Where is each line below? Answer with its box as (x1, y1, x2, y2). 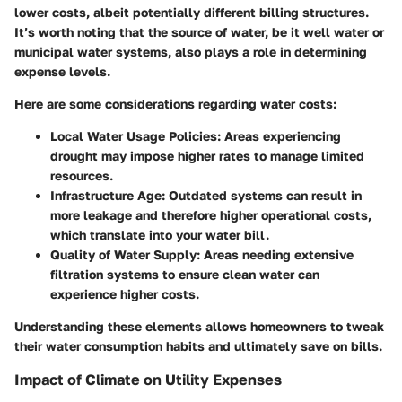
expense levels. (14, 64, 110, 80)
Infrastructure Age (50, 188, 162, 204)
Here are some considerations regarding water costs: (14, 96, 336, 112)
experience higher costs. (50, 286, 199, 302)
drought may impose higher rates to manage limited (50, 148, 364, 164)
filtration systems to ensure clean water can (50, 267, 319, 283)
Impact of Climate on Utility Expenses (14, 371, 282, 389)
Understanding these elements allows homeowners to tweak (14, 319, 384, 335)
